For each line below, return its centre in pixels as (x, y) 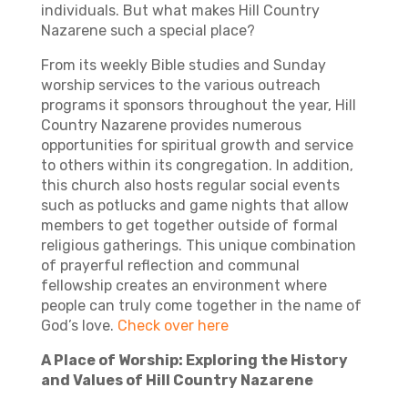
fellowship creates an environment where (184, 286)
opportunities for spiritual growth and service (197, 145)
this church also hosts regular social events (190, 185)
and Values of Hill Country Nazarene (177, 380)
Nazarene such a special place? (149, 31)
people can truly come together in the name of (201, 306)
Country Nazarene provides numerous (171, 125)
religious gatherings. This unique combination (198, 245)
